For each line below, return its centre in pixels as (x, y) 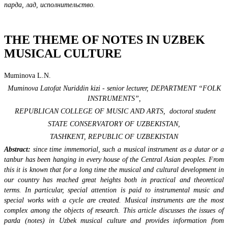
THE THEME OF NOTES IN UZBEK (105, 39)
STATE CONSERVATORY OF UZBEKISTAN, (114, 124)
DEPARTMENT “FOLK (184, 88)
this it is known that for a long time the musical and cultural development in (114, 169)
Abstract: (19, 149)
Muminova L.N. (27, 75)
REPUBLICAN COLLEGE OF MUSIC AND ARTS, (91, 111)
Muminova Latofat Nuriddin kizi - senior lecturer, (78, 88)
